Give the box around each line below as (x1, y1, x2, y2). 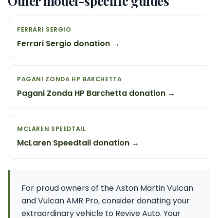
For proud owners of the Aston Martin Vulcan (21, 182, 193, 194)
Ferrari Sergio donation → (17, 38, 120, 49)
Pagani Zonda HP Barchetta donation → (17, 88, 175, 99)
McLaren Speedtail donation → (17, 137, 139, 148)
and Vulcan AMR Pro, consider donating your (21, 195, 190, 206)
